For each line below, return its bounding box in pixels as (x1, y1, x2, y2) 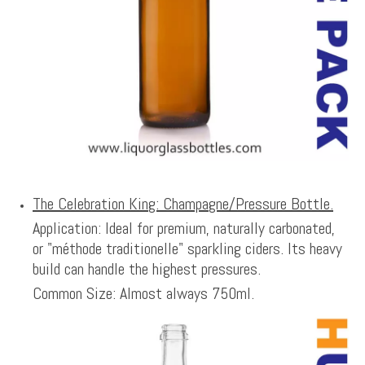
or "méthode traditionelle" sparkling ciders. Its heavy (33, 237, 342, 259)
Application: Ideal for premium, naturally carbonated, (33, 217, 335, 239)
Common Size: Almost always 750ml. (33, 282, 254, 304)
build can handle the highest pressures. (33, 257, 261, 279)
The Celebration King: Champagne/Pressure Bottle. (33, 192, 333, 214)
